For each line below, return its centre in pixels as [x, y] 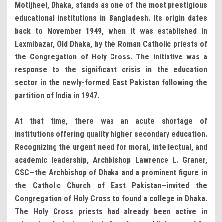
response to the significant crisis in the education [111, 69]
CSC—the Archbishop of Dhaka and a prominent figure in [111, 172]
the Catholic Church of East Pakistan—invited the [111, 185]
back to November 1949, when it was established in [111, 31]
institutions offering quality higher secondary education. [111, 134]
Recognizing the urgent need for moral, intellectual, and [111, 147]
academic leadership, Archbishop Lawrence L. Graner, [111, 160]
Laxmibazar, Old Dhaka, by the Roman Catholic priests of [111, 44]
